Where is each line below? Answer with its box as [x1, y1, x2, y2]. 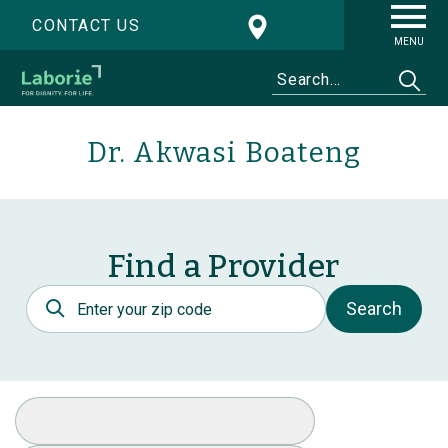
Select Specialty [15, 397, 144, 417]
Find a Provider [107, 247, 341, 286]
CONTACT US [32, 16, 140, 35]
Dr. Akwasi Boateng [86, 136, 362, 170]
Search [346, 298, 402, 320]
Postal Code [26, 285, 124, 305]
